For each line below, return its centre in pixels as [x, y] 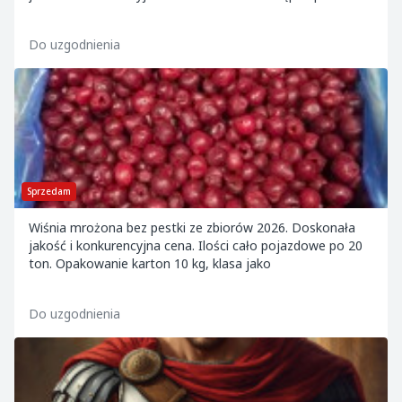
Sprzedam [49, 191]
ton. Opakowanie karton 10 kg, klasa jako [150, 263]
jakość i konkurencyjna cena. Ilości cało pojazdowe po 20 [196, 245]
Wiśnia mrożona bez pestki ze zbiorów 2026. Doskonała [192, 227]
